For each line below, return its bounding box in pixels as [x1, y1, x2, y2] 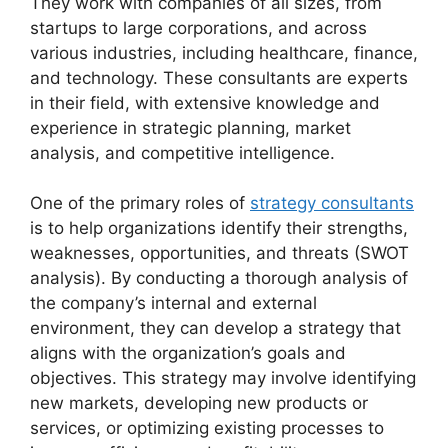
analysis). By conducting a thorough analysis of [30, 268, 408, 289]
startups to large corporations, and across [30, 17, 367, 38]
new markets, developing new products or [30, 393, 368, 414]
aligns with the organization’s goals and [30, 343, 346, 364]
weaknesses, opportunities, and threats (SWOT [30, 243, 409, 264]
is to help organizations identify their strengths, [30, 218, 408, 239]
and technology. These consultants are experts [30, 67, 408, 88]
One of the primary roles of [30, 193, 250, 214]
